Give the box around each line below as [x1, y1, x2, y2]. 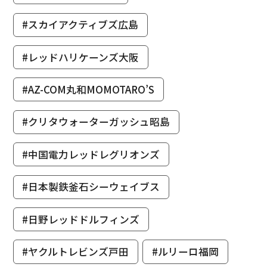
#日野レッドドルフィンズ [22, 212, 140, 226]
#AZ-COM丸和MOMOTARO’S [22, 82, 155, 97]
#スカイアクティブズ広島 [22, 17, 139, 32]
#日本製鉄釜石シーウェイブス [22, 179, 160, 194]
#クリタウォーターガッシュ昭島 [22, 114, 170, 129]
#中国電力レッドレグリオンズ [22, 147, 160, 162]
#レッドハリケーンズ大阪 [22, 49, 139, 64]
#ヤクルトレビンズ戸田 [22, 244, 129, 259]
